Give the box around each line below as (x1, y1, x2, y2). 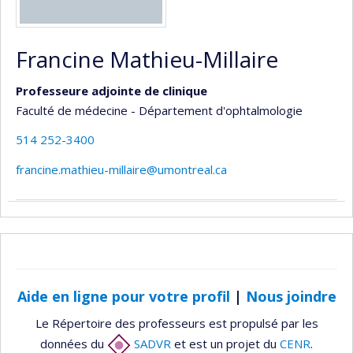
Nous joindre (245, 286, 336, 306)
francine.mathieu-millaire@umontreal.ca (16, 161, 227, 177)
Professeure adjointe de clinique (16, 82, 207, 98)
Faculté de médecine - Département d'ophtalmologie (16, 102, 303, 118)
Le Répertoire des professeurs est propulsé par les (35, 315, 318, 331)
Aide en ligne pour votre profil (17, 286, 230, 306)
